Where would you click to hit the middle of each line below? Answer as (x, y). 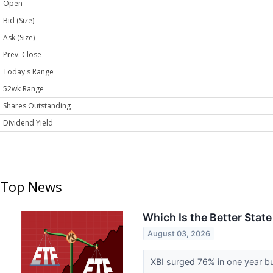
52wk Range (23, 89)
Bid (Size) (19, 21)
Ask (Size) (19, 38)
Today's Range (28, 72)
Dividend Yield (28, 123)
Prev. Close (22, 55)
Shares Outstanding (37, 106)
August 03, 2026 (179, 233)
